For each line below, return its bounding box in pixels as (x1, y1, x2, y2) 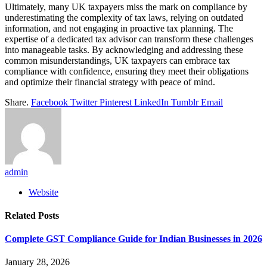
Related (5, 210, 38, 221)
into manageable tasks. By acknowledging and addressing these (5, 44, 243, 55)
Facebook (31, 97, 68, 107)
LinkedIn (134, 97, 169, 107)
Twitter (70, 97, 97, 107)
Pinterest (100, 97, 132, 107)
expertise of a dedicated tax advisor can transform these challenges (5, 33, 253, 44)
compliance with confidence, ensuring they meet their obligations (5, 66, 249, 76)
